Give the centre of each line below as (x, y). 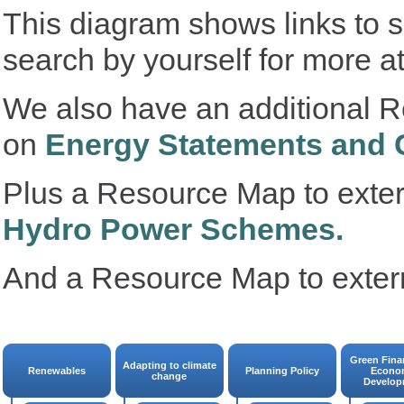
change (170, 376)
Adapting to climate (170, 365)
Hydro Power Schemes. (173, 229)
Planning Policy (282, 371)
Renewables (57, 371)
